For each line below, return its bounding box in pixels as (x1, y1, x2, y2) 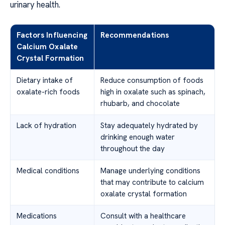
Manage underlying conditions (100, 166, 200, 176)
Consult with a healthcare (100, 211, 186, 221)
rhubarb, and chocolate (100, 98, 180, 109)
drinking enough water (100, 132, 175, 143)
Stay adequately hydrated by (100, 121, 198, 131)
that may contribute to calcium (100, 177, 204, 188)
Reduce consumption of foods (100, 75, 203, 86)
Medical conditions (17, 166, 79, 176)
